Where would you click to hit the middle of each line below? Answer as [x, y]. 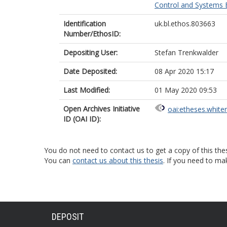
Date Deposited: [90, 71]
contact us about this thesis [118, 160]
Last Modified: [87, 90]
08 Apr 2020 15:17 [184, 71]
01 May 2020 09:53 [186, 90]
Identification [85, 24]
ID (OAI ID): [82, 119]
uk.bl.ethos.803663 [185, 24]
